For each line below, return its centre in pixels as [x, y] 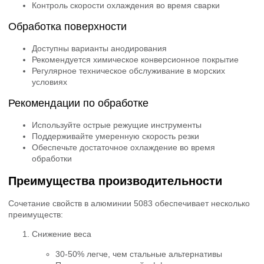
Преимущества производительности [115, 181]
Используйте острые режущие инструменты [117, 125]
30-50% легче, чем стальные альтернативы [139, 254]
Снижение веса [62, 234]
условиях [49, 82]
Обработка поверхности [67, 27]
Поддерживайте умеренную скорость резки [115, 136]
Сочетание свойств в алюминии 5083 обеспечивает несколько [129, 204]
